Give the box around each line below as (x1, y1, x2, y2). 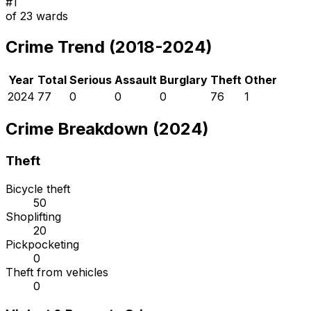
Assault (115, 72, 157, 87)
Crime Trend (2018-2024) (6, 36, 212, 57)
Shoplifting (6, 210, 61, 224)
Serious (69, 72, 112, 87)
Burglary (160, 72, 208, 87)
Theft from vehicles (6, 265, 108, 280)
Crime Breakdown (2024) (6, 119, 209, 140)
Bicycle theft (6, 182, 70, 196)
